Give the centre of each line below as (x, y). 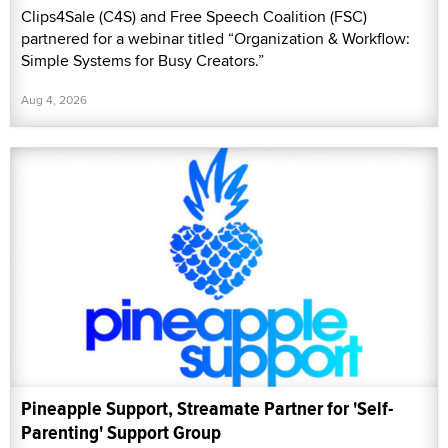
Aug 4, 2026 (54, 99)
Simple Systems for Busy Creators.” (142, 60)
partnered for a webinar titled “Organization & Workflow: (215, 38)
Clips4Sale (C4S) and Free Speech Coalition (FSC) (194, 16)
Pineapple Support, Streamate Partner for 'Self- (207, 409)
